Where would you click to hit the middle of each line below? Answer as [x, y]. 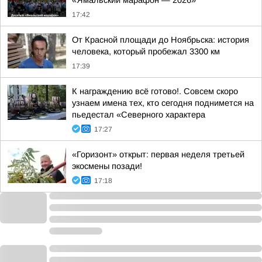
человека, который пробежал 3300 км [146, 51]
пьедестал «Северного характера [139, 115]
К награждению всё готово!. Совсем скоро [155, 91]
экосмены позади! [107, 166]
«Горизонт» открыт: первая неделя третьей [158, 154]
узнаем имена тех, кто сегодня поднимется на [163, 103]
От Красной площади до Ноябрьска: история [161, 40]
